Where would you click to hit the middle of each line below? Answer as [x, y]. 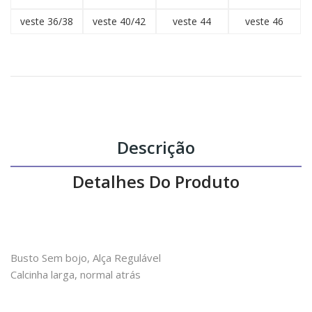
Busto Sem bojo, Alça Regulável [86, 258]
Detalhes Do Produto [156, 182]
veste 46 [265, 22]
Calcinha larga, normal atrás [76, 275]
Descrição [156, 148]
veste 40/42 [119, 22]
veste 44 [192, 22]
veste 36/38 [47, 22]
